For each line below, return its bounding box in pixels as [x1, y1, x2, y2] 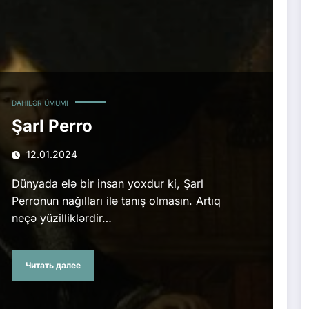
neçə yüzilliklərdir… [11, 210, 112, 225]
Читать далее [25, 260, 81, 271]
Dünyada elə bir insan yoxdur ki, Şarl [11, 176, 203, 190]
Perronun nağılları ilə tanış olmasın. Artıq [11, 193, 221, 208]
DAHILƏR [11, 98, 41, 107]
